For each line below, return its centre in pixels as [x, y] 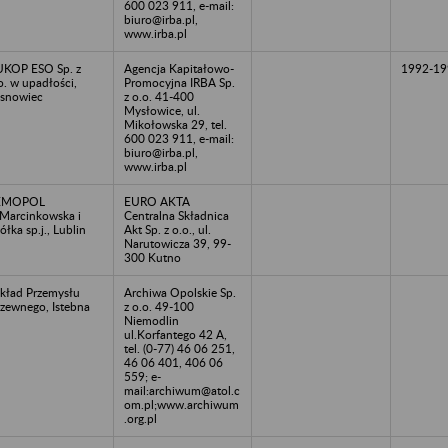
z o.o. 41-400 [159, 96]
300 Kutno [152, 257]
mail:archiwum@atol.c [182, 390]
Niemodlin [151, 320]
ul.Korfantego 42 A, [175, 334]
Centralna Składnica [176, 215]
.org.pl [140, 418]
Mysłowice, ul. [162, 110]
